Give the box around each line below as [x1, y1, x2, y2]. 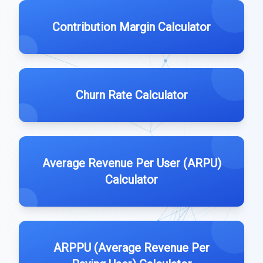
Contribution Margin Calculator [52, 20, 211, 34]
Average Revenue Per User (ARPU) [42, 156, 221, 170]
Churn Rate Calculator [75, 88, 188, 102]
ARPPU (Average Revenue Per [53, 241, 210, 255]
